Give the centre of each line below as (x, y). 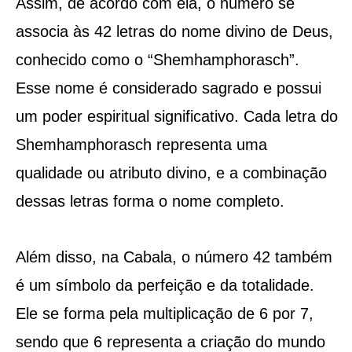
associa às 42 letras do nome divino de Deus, (174, 31)
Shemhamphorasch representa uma (141, 144)
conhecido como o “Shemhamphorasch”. (157, 59)
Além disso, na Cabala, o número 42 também (174, 257)
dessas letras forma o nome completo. (150, 201)
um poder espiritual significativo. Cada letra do (176, 116)
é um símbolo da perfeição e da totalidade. (165, 285)
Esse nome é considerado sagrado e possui (168, 88)
